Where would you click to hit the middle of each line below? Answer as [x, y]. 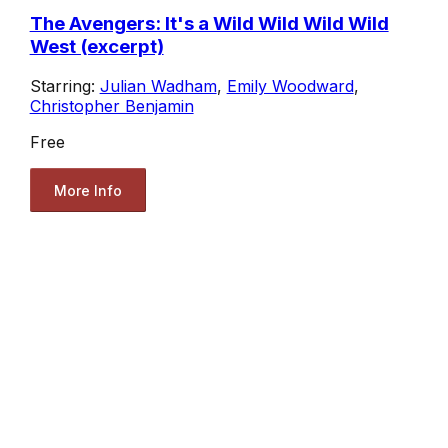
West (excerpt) [96, 46]
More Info [87, 190]
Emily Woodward [290, 86]
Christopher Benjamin [111, 106]
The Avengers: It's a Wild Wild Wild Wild [209, 23]
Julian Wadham [158, 86]
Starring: [64, 86]
